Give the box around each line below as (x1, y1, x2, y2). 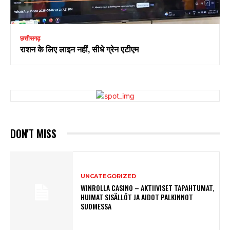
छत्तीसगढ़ (20, 34, 40, 42)
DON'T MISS (10, 125, 56, 141)
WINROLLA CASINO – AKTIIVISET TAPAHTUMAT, (81, 182, 215, 193)
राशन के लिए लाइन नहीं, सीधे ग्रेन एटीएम (20, 42, 139, 55)
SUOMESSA (81, 200, 112, 212)
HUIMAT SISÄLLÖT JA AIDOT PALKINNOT (81, 191, 194, 202)
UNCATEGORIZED (81, 172, 137, 180)
